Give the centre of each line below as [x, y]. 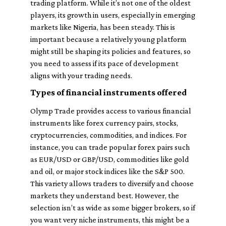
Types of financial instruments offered [108, 92]
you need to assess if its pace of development [104, 63]
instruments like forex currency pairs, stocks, [104, 123]
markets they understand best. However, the [105, 195]
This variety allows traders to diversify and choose [112, 183]
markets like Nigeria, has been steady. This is [103, 27]
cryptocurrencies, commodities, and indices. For [108, 135]
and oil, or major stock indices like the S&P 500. [107, 171]
